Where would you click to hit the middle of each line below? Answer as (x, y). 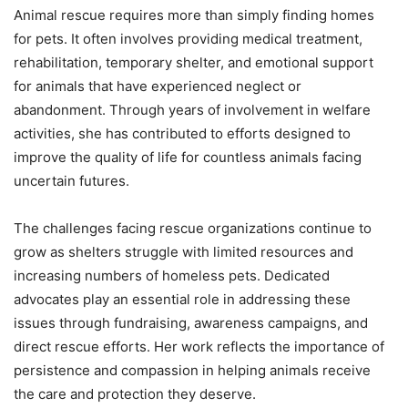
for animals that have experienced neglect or (158, 87)
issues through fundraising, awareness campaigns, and (191, 323)
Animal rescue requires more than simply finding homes (194, 15)
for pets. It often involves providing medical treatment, (188, 39)
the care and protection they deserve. (135, 394)
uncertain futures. (71, 181)
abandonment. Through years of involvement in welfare (192, 110)
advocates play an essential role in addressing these (182, 300)
